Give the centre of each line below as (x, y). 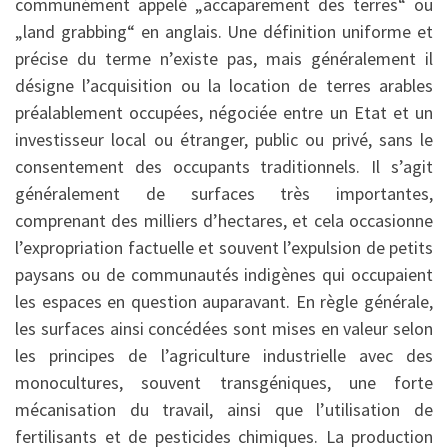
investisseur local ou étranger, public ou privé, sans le (224, 140)
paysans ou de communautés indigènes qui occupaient (224, 275)
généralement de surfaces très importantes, (224, 194)
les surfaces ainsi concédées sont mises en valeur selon (224, 329)
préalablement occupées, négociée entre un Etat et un (224, 113)
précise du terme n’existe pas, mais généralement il (224, 59)
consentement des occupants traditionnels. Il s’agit (224, 167)
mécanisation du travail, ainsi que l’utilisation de (224, 410)
